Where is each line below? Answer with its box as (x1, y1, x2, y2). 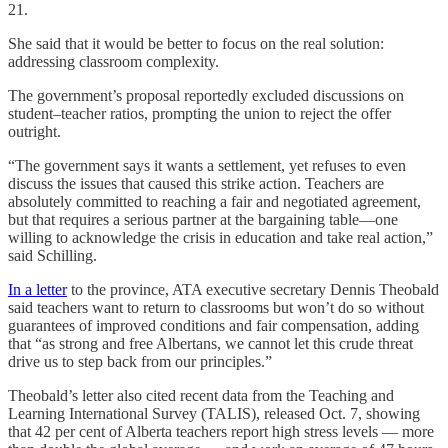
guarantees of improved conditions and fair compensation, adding (8, 316, 419, 334)
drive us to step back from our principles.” (8, 352, 272, 370)
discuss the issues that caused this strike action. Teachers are (8, 174, 384, 192)
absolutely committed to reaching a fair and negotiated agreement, (8, 192, 421, 210)
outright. (8, 122, 61, 140)
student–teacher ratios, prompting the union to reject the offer (8, 104, 391, 122)
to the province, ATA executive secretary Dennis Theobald (67, 280, 439, 298)
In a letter (8, 280, 67, 298)
